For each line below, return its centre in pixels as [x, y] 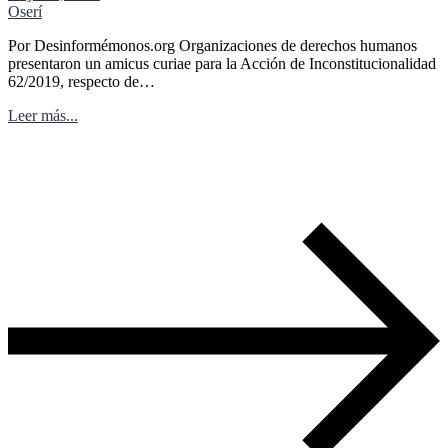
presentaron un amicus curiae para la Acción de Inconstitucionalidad [222, 63]
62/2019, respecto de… [81, 81]
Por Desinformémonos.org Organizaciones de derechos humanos [212, 45]
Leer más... [43, 115]
